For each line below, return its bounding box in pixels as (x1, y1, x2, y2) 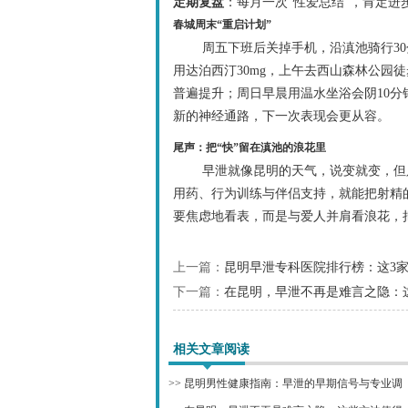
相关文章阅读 (173, 342, 250, 356)
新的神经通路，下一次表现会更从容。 (173, 108, 390, 123)
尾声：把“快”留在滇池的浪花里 (173, 140, 326, 154)
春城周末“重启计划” (173, 17, 271, 31)
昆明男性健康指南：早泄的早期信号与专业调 (184, 376, 403, 390)
